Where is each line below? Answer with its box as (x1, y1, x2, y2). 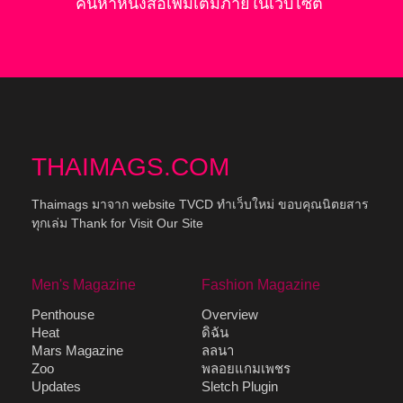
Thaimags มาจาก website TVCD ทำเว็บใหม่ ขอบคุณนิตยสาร (31, 197, 369, 212)
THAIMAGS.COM (31, 153, 229, 182)
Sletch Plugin (201, 379, 278, 395)
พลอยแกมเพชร (201, 361, 291, 377)
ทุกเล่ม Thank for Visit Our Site (31, 216, 203, 231)
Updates (31, 379, 81, 395)
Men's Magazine (31, 277, 136, 293)
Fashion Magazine (201, 277, 320, 293)
